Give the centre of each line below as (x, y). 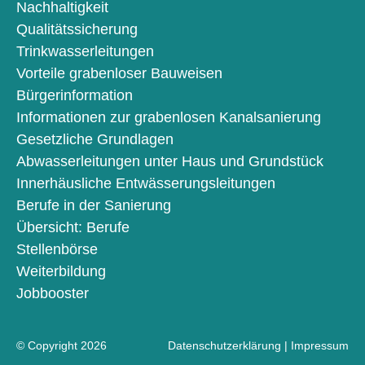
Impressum (320, 345)
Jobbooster (53, 294)
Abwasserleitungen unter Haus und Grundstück (170, 162)
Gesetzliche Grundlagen (95, 140)
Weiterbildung (61, 272)
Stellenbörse (57, 250)
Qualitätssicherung (77, 30)
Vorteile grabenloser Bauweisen (119, 74)
